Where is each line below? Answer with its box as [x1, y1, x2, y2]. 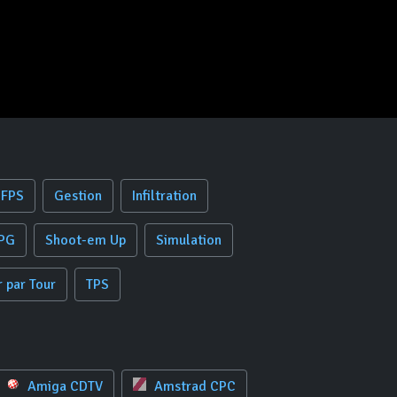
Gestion [54, 187, 102, 205]
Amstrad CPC [150, 378, 236, 395]
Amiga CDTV [23, 378, 103, 395]
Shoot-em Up [45, 231, 126, 249]
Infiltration [132, 187, 197, 205]
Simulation [156, 231, 222, 249]
